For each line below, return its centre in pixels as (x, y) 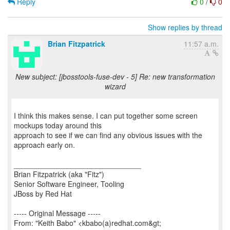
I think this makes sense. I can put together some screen (106, 116)
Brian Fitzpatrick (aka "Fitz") (59, 174)
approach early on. (44, 145)
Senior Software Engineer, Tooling (69, 184)
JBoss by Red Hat (43, 194)
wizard (115, 86)
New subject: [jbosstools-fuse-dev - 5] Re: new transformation (115, 76)
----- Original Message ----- (57, 213)
